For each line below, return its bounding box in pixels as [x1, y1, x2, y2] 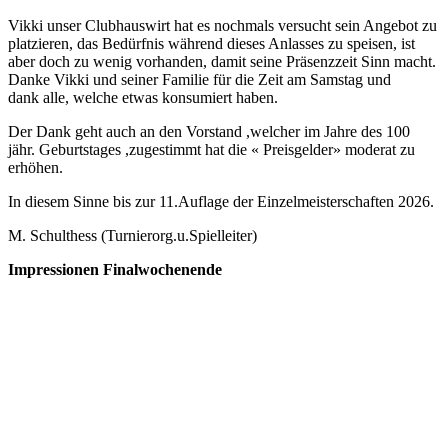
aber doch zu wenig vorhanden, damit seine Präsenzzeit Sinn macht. [8, 52, 436, 70]
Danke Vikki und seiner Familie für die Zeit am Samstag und [8, 70, 391, 88]
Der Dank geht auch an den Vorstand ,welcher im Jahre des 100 [8, 122, 410, 140]
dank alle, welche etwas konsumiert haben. [8, 88, 278, 106]
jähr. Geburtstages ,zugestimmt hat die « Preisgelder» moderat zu [8, 140, 415, 158]
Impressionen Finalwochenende [8, 260, 222, 278]
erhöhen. [8, 158, 63, 176]
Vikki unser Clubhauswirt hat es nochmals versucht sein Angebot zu [8, 16, 437, 34]
